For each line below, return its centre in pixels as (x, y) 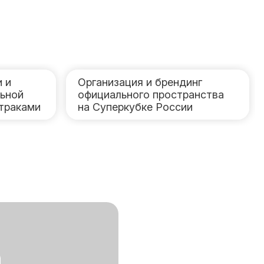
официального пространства (151, 95)
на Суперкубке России (136, 107)
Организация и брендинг (140, 82)
